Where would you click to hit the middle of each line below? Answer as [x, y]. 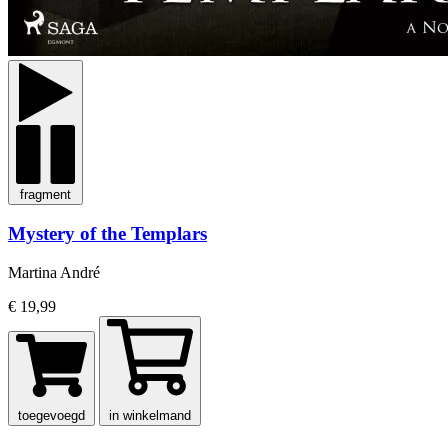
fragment [45, 194]
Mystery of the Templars [107, 234]
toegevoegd [51, 415]
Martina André [54, 272]
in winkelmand [150, 415]
